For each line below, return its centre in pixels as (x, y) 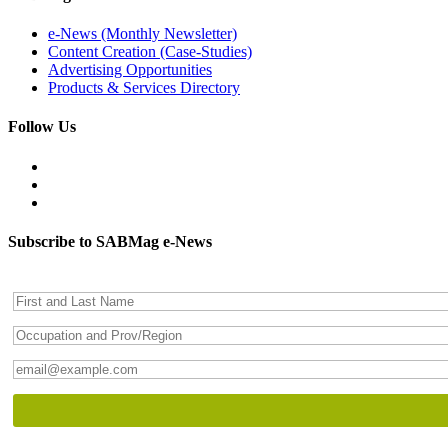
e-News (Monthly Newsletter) (142, 34)
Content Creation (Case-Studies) (150, 52)
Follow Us (42, 127)
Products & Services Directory (144, 88)
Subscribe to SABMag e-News (110, 241)
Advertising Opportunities (130, 70)
